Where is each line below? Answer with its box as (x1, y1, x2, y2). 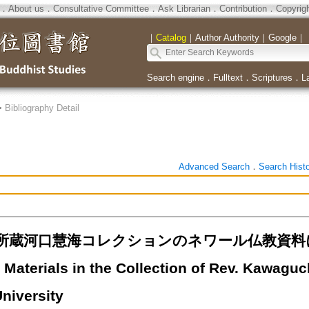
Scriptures (251, 72, 292, 83)
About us (8, 3, 44, 14)
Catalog (155, 32, 186, 43)
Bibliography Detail (4, 103, 79, 113)
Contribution (219, 3, 267, 14)
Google (268, 32, 297, 43)
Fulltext (212, 72, 243, 83)
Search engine (146, 72, 204, 83)
